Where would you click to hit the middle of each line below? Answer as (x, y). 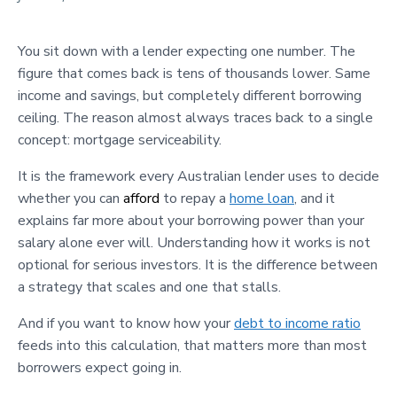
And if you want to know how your (126, 324)
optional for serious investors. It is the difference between (198, 265)
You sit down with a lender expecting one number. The (187, 52)
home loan (262, 199)
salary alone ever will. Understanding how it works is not (194, 243)
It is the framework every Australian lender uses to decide (198, 177)
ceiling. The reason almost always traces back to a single (195, 118)
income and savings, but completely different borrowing (190, 96)
